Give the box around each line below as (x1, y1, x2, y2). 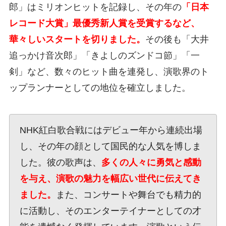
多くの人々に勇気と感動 (101, 157, 201, 167)
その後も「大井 (145, 34, 209, 44)
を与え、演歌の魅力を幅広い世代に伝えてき (19, 173, 201, 184)
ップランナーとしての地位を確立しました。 (9, 82, 191, 93)
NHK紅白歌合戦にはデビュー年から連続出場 (19, 125, 202, 135)
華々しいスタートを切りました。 (9, 34, 145, 44)
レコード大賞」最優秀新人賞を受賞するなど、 (9, 18, 200, 28)
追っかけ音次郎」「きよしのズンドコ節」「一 (9, 50, 200, 61)
